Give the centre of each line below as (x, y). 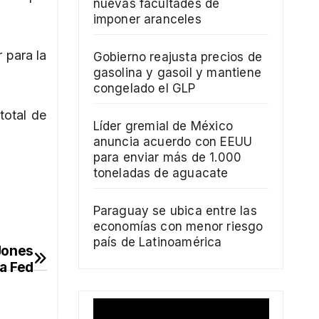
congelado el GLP (144, 89)
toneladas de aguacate (161, 173)
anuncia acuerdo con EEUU (173, 142)
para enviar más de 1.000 (167, 158)
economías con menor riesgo (178, 227)
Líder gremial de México (163, 126)
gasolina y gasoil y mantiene (177, 73)
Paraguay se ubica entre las (175, 211)
